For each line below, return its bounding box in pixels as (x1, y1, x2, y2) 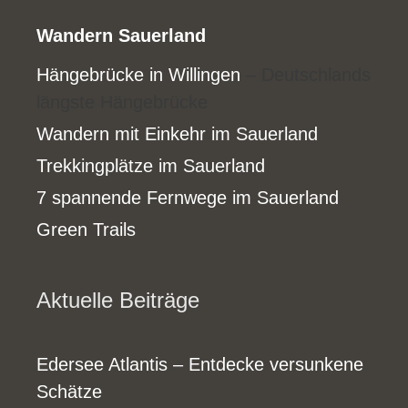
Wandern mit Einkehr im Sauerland (36, 123, 318, 144)
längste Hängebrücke (36, 91, 208, 112)
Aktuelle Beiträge (36, 287, 199, 312)
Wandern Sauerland (36, 25, 206, 46)
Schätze (36, 381, 102, 402)
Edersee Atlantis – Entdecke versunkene (36, 353, 363, 374)
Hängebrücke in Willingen (36, 64, 240, 85)
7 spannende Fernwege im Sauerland (36, 187, 339, 208)
